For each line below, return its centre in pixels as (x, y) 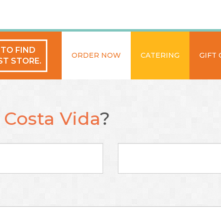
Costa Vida (52, 118)
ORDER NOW (96, 55)
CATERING (160, 55)
